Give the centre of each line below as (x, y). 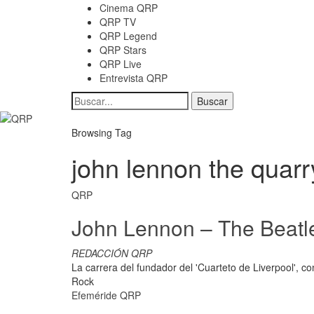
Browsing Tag (102, 133)
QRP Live (121, 64)
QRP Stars (123, 50)
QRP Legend (128, 36)
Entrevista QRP (134, 78)
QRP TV (118, 22)
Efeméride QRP (106, 295)
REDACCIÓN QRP (112, 253)
